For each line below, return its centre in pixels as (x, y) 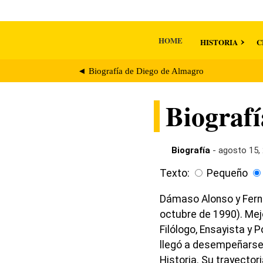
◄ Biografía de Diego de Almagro (141, 71)
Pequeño (227, 173)
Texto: (175, 173)
